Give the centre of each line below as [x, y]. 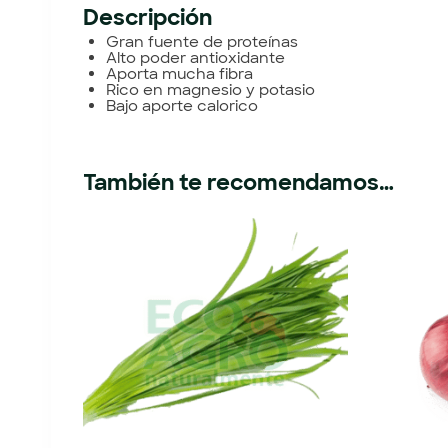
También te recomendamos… [238, 183]
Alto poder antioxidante [195, 57]
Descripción [147, 17]
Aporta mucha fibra [179, 73]
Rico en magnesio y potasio [210, 89]
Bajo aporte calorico [181, 105]
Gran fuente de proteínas [201, 41]
